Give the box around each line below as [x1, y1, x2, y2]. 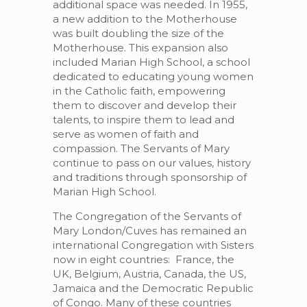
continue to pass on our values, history [52, 156, 251, 169]
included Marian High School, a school [52, 56, 250, 69]
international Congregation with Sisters [52, 238, 254, 251]
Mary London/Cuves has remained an [52, 224, 247, 237]
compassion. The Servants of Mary [52, 142, 230, 155]
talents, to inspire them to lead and [52, 113, 234, 126]
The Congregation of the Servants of [52, 210, 241, 223]
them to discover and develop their [52, 99, 236, 112]
